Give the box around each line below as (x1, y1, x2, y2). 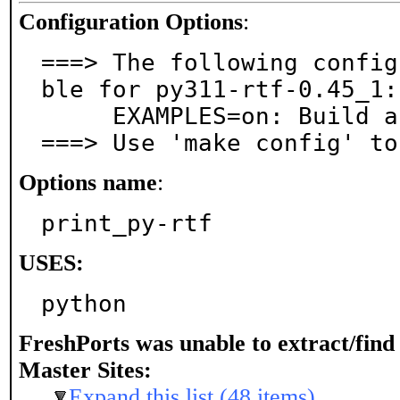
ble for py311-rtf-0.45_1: (41, 76, 398, 103)
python (41, 290, 127, 317)
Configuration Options (19, 9, 243, 35)
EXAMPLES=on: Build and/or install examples (41, 103, 112, 129)
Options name (19, 170, 157, 196)
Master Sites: (19, 357, 152, 383)
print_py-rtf (41, 210, 212, 237)
